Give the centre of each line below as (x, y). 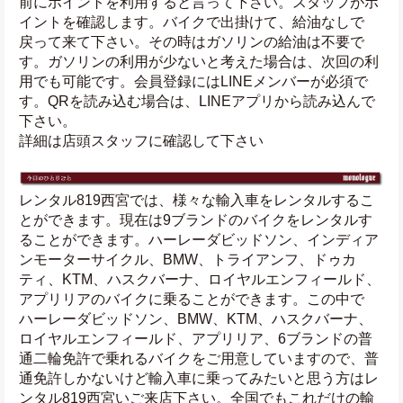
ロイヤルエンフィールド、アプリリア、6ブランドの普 (196, 338)
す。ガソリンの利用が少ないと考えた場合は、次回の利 (199, 61)
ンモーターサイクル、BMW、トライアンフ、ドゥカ (188, 259)
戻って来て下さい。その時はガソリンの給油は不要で (192, 41)
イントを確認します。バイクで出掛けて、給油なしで (192, 22)
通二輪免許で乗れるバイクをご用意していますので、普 (199, 358)
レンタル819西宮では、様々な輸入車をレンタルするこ (197, 200)
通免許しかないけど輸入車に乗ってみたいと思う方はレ (199, 378)
